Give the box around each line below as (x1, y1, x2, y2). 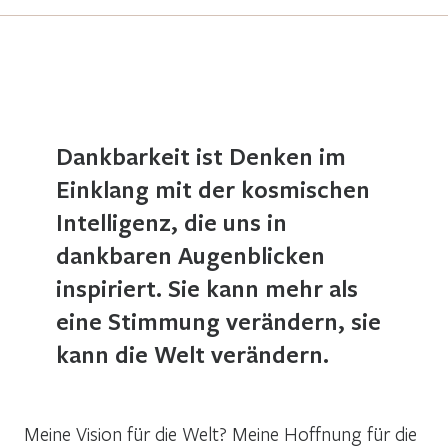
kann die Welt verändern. (56, 337, 329, 370)
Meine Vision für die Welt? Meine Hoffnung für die (24, 420, 417, 446)
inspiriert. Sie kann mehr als (56, 271, 358, 304)
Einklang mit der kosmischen (56, 172, 370, 205)
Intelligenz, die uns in (56, 205, 287, 238)
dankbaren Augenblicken (56, 238, 325, 271)
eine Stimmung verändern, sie (56, 304, 381, 337)
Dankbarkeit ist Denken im (56, 139, 346, 172)
